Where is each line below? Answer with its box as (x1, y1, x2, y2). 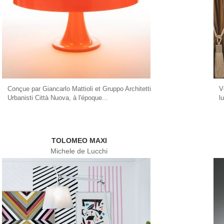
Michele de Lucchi (50, 147, 108, 155)
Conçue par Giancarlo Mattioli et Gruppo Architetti (7, 84, 151, 92)
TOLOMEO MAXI (51, 136, 107, 145)
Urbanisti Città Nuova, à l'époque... (7, 93, 108, 101)
